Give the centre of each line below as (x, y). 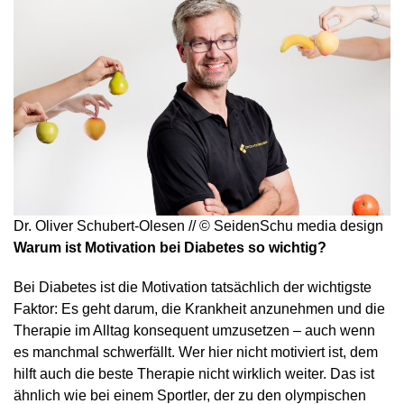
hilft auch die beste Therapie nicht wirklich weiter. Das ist (194, 374)
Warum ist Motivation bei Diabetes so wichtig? (170, 248)
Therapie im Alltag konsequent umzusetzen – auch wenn (194, 331)
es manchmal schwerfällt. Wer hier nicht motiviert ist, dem (196, 353)
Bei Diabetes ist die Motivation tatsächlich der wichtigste (193, 288)
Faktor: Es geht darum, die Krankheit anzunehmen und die (199, 309)
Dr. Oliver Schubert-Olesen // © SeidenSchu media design (198, 226)
